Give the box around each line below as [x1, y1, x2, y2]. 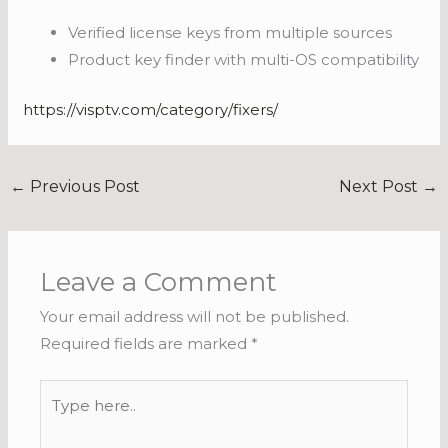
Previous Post [26, 176, 141, 196]
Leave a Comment [40, 266, 278, 299]
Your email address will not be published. [40, 307, 350, 327]
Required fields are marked [40, 334, 252, 354]
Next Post [338, 176, 422, 196]
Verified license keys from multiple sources [68, 23, 393, 43]
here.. [39, 409, 82, 429]
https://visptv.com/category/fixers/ [23, 99, 279, 119]
